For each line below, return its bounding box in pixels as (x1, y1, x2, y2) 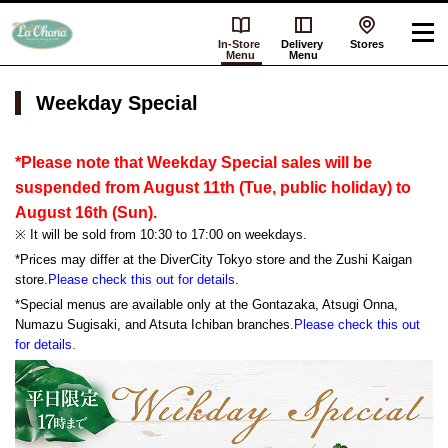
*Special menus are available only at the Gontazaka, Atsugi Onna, (15, 297, 398, 312)
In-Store (218, 38, 263, 50)
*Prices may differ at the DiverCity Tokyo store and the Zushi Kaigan (15, 252, 412, 267)
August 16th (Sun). (15, 204, 157, 221)
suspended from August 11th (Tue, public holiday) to (15, 179, 411, 196)
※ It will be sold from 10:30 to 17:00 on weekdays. (15, 227, 307, 242)
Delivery (281, 38, 326, 50)
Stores (349, 38, 384, 50)
